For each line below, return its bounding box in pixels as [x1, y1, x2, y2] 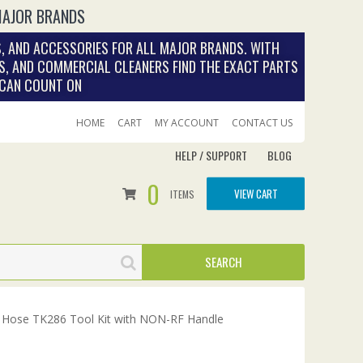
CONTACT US [232, 116, 293, 130]
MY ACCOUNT [155, 116, 219, 130]
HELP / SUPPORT [175, 147, 247, 164]
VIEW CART [233, 185, 278, 201]
